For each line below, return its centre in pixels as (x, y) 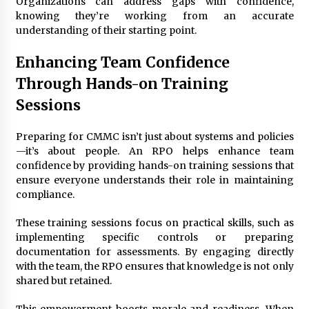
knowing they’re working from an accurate (154, 16)
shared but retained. (63, 280)
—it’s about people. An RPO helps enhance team (154, 151)
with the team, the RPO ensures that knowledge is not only (154, 266)
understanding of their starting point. (106, 30)
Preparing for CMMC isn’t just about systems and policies (154, 136)
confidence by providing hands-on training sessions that (154, 165)
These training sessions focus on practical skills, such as (154, 222)
